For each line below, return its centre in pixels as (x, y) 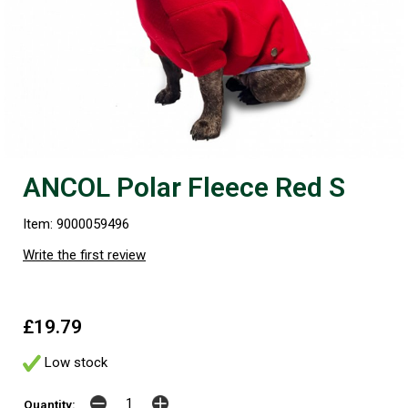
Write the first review (84, 255)
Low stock (74, 363)
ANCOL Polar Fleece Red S (184, 188)
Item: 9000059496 (76, 224)
